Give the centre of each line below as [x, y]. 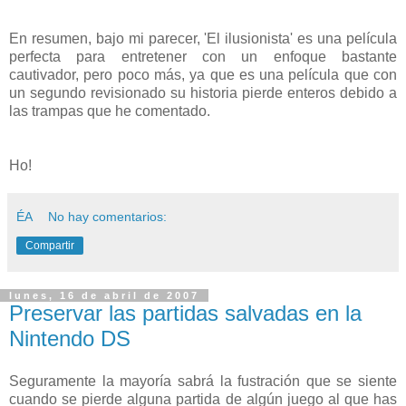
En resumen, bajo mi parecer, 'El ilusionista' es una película [203, 38]
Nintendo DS [70, 338]
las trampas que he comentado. [110, 111]
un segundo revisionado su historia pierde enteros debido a [203, 92]
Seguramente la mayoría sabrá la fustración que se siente [203, 382]
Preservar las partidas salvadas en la [185, 313]
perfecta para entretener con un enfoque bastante [203, 56]
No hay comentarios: [108, 216]
